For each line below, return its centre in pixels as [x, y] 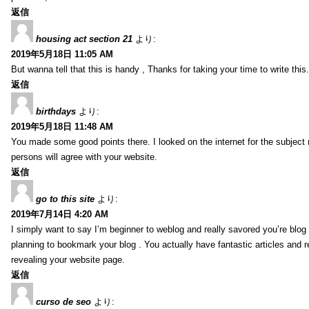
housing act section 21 [84, 39]
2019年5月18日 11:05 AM [62, 54]
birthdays [56, 111]
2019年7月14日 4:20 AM [60, 214]
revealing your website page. [68, 259]
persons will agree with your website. [84, 157]
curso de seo [63, 301]
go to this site [65, 199]
